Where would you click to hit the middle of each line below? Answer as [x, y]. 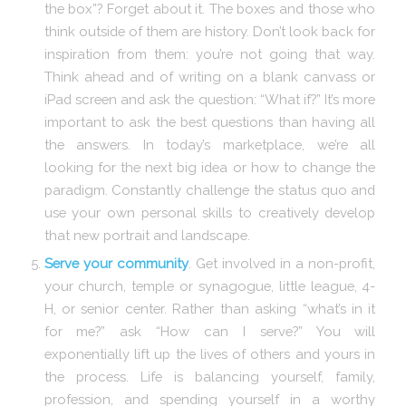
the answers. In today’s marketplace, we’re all [210, 144]
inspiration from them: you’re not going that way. [210, 53]
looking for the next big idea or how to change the [210, 167]
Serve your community [116, 263]
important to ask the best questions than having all [210, 121]
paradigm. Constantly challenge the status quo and [210, 189]
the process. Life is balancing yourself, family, [210, 376]
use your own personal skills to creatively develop [210, 212]
